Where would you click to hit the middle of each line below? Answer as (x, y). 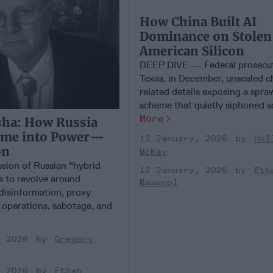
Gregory (74, 239)
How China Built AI (198, 21)
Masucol (159, 182)
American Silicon (192, 51)
